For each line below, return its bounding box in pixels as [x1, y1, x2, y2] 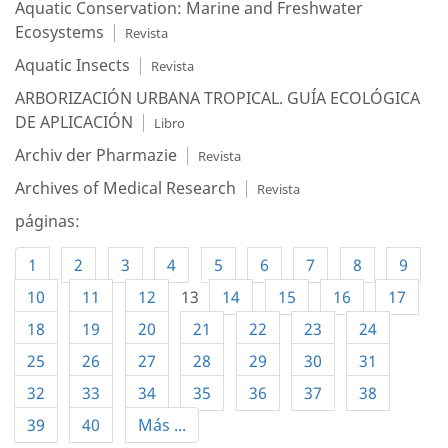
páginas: [15, 210, 80, 232]
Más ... [137, 414, 186, 436]
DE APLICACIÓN [15, 111, 133, 133]
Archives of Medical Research [15, 177, 236, 199]
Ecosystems [15, 21, 104, 43]
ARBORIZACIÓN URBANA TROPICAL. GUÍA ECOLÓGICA [15, 87, 420, 109]
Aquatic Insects [15, 54, 130, 76]
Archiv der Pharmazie [15, 144, 177, 166]
